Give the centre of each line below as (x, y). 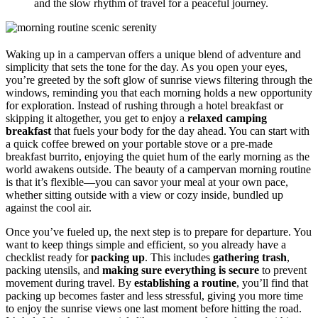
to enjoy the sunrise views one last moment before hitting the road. (154, 308)
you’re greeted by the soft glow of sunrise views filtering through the (159, 79)
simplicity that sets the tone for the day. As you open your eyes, (147, 67)
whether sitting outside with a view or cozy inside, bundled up (144, 194)
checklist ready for (48, 257)
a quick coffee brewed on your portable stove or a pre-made (139, 143)
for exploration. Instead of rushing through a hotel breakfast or (144, 105)
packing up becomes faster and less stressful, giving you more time (154, 295)
